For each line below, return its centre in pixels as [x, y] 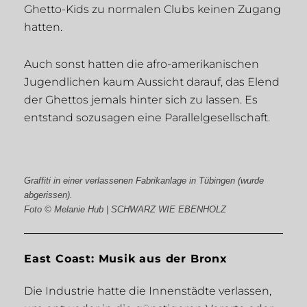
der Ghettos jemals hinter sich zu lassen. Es [141, 100]
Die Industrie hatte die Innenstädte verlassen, [148, 291]
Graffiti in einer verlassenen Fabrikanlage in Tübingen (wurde [144, 181]
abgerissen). [48, 195]
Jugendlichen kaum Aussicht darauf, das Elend [152, 82]
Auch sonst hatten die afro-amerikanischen [142, 64]
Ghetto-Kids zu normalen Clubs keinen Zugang [152, 10]
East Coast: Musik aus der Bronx [126, 259]
